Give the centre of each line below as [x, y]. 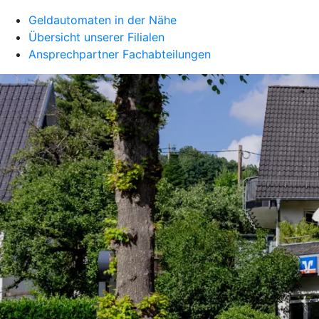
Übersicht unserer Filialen [96, 37]
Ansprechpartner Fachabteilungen [120, 54]
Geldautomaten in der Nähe [103, 20]
